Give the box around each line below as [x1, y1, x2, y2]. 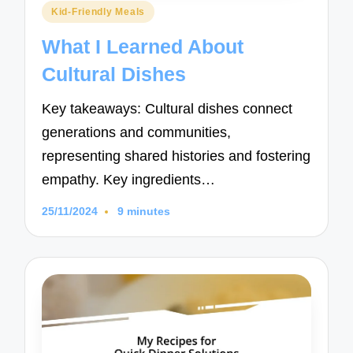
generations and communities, [42, 124, 232, 140]
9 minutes [117, 206, 170, 218]
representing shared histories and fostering [42, 147, 311, 164]
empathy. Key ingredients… [42, 171, 216, 188]
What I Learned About [42, 35, 244, 58]
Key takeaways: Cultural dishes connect [42, 100, 293, 117]
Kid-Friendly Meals [51, 6, 145, 17]
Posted [40, 2, 82, 17]
